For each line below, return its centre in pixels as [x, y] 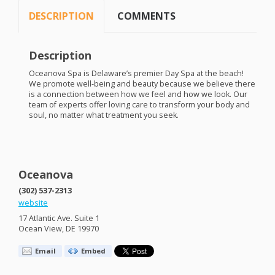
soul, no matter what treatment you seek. [103, 115]
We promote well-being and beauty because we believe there [142, 84]
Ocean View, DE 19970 [59, 229]
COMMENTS [147, 16]
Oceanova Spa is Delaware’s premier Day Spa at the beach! [136, 74]
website [33, 203]
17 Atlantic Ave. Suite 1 [59, 219]
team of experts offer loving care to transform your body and [139, 105]
